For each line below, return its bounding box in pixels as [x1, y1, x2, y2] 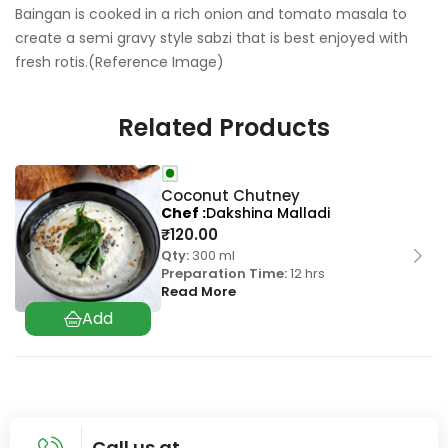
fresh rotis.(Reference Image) [15, 52, 224, 73]
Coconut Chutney [161, 185, 301, 207]
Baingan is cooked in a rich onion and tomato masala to [15, 4, 407, 25]
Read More [161, 282, 237, 302]
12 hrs [287, 264, 326, 284]
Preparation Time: [161, 264, 288, 284]
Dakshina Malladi [206, 203, 331, 224]
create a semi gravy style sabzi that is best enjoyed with [15, 28, 408, 49]
